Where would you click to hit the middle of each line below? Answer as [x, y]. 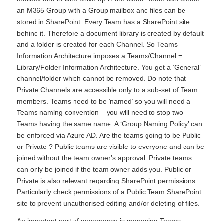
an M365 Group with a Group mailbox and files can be [101, 10]
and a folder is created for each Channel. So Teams [97, 44]
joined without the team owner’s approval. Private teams [104, 158]
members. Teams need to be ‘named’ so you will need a [103, 101]
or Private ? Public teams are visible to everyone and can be [110, 146]
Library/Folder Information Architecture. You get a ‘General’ [108, 67]
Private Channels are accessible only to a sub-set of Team [107, 90]
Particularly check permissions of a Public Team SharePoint [109, 192]
